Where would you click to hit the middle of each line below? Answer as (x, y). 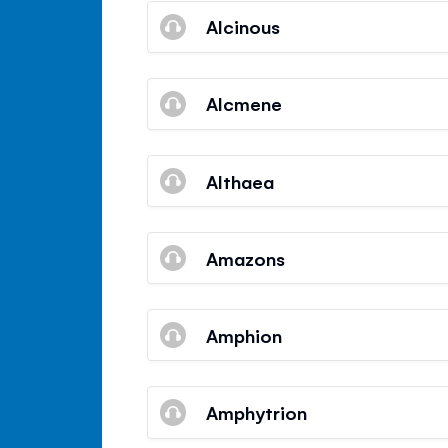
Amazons (246, 257)
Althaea (240, 180)
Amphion (244, 334)
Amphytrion (257, 411)
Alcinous (243, 26)
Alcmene (244, 103)
